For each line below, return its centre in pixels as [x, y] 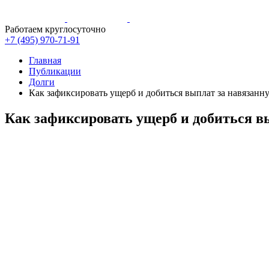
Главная [45, 60]
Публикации [55, 71]
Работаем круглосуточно [55, 29]
